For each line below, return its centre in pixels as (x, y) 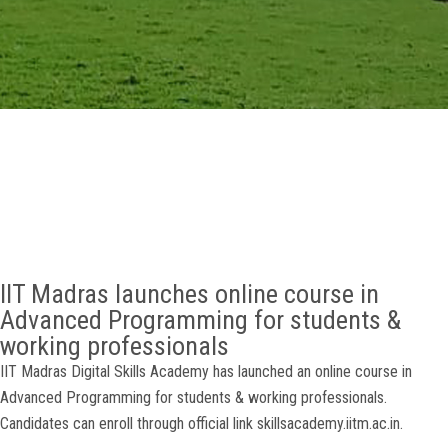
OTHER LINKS (60, 132)
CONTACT (48, 187)
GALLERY (45, 22)
